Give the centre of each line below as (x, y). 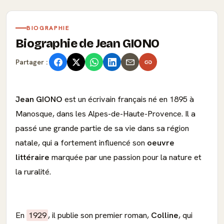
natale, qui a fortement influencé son (81, 143)
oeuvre (161, 143)
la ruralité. (33, 172)
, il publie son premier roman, (99, 215)
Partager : (31, 62)
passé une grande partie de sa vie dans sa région (102, 128)
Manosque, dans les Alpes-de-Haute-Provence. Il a (105, 114)
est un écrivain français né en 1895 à (128, 99)
